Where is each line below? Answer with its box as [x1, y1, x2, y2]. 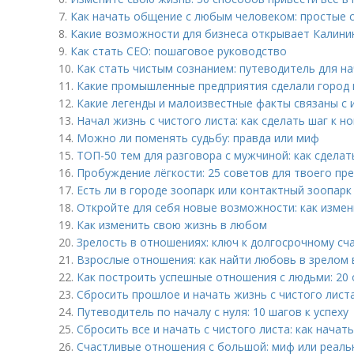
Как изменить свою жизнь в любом [77, 217, 267, 232]
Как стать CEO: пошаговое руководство [70, 43, 287, 58]
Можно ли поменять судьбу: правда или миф [77, 130, 319, 145]
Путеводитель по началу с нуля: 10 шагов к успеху [77, 304, 348, 319]
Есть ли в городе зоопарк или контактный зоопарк [77, 183, 352, 198]
